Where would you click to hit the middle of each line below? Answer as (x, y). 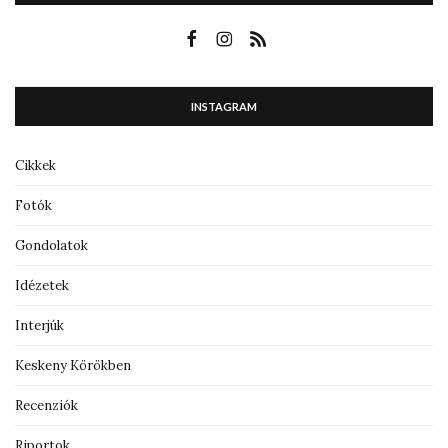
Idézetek (42, 285)
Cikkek (35, 165)
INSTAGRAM (224, 106)
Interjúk (39, 325)
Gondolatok (51, 245)
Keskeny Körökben (73, 365)
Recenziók (46, 405)
